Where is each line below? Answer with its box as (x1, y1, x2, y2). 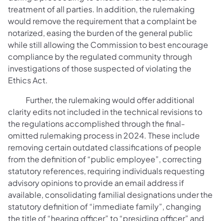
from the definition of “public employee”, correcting (8, 153, 202, 164)
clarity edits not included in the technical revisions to (8, 106, 202, 117)
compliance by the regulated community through (8, 51, 192, 62)
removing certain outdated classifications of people (8, 142, 201, 152)
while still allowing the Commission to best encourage (8, 39, 208, 50)
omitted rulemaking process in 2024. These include (8, 130, 200, 141)
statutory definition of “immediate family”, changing (8, 201, 201, 212)
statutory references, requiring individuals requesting (8, 165, 205, 176)
